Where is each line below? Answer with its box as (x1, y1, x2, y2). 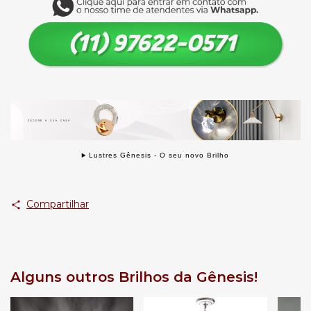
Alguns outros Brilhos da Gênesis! (10, 269, 258, 286)
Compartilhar (26, 198, 89, 211)
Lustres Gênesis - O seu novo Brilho (89, 151, 230, 160)
